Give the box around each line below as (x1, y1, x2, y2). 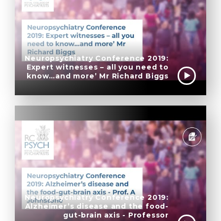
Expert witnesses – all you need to (26, 62, 169, 72)
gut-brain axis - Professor (63, 211, 169, 220)
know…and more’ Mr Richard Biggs (27, 71, 169, 80)
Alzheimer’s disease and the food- (25, 202, 169, 211)
